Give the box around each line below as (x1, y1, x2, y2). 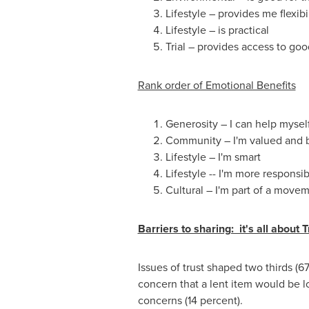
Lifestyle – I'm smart (165, 149, 261, 165)
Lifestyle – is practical (165, 22, 269, 38)
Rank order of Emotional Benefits (137, 77, 296, 93)
